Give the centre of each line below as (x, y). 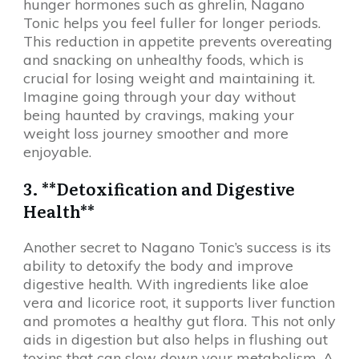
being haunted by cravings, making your (159, 115)
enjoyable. (57, 152)
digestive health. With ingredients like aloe (166, 284)
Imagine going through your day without (159, 97)
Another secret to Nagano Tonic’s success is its (177, 247)
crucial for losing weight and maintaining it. (169, 78)
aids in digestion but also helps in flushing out (175, 339)
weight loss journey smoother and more (156, 133)
